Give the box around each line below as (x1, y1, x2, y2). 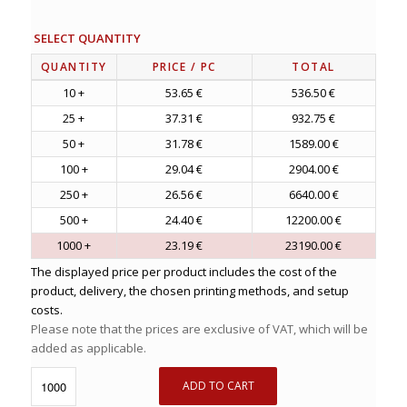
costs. (30, 301, 63, 318)
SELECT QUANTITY (34, 29, 142, 46)
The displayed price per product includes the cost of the (30, 263, 337, 280)
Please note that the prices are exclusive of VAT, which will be (30, 320, 368, 337)
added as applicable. (30, 339, 146, 356)
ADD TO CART (182, 377, 254, 393)
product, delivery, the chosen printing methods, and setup (30, 282, 349, 299)
